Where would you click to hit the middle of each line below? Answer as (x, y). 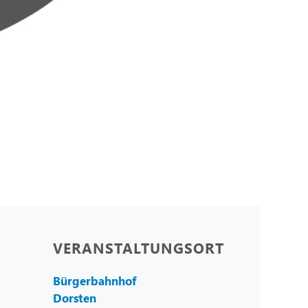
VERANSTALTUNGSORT (139, 248)
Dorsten (75, 298)
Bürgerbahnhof (95, 281)
